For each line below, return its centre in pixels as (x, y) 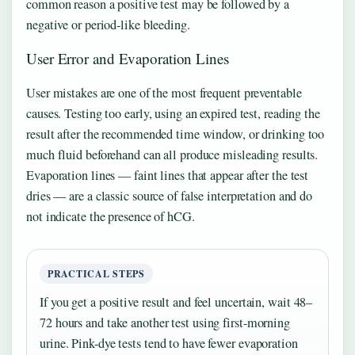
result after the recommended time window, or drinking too (176, 134)
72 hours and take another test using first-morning (165, 323)
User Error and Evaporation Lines (128, 59)
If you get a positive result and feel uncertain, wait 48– (176, 302)
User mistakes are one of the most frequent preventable (164, 93)
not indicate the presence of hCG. (111, 217)
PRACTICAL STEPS (96, 274)
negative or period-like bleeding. (108, 25)
